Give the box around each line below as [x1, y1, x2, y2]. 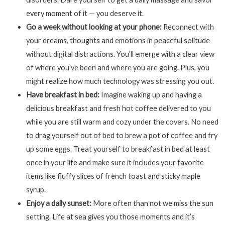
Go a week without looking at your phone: [26, 23, 162, 32]
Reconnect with [161, 23, 214, 32]
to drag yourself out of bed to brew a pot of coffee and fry [26, 131, 217, 140]
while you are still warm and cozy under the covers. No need [26, 118, 218, 127]
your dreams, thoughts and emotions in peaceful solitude [26, 36, 210, 45]
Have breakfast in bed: [26, 90, 101, 99]
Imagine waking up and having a [100, 90, 202, 99]
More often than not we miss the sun [91, 199, 213, 208]
